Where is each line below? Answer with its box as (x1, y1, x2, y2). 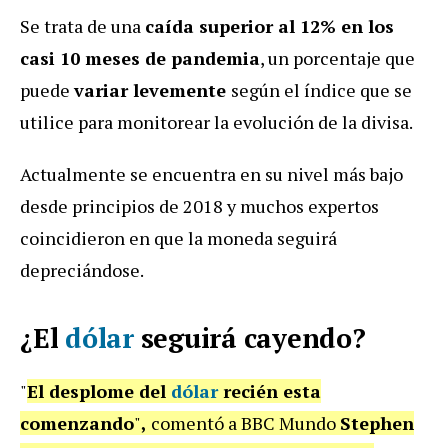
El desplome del (27, 378, 171, 403)
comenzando (20, 410, 134, 435)
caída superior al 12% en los (145, 13, 394, 38)
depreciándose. (20, 257, 144, 282)
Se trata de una (20, 13, 145, 38)
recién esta (218, 378, 321, 403)
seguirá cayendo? (133, 319, 366, 356)
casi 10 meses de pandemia (20, 45, 260, 70)
